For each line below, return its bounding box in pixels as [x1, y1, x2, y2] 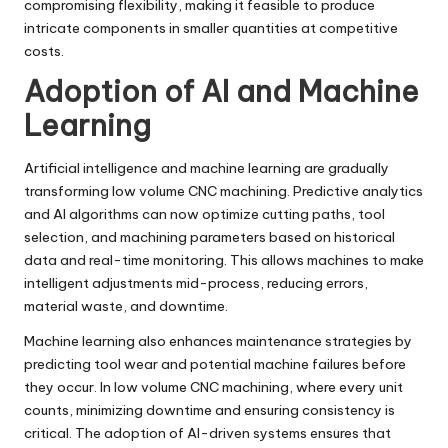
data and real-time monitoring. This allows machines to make [24, 251, 424, 270]
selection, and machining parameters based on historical [24, 228, 395, 247]
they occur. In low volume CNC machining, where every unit [24, 378, 403, 397]
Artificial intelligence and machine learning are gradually [24, 159, 389, 178]
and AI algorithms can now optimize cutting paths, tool [24, 205, 385, 224]
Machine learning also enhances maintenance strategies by [24, 332, 412, 351]
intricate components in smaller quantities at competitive [24, 18, 398, 37]
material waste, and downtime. [24, 297, 228, 316]
